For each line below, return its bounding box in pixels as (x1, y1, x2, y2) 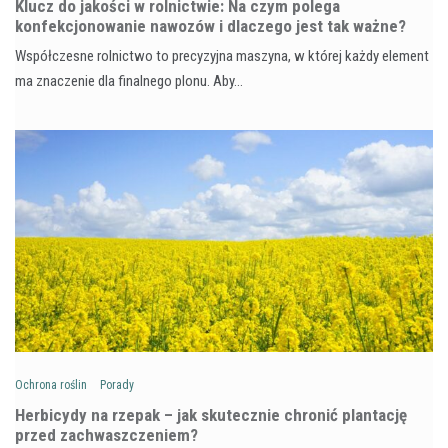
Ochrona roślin (15, 377, 87, 392)
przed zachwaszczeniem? (15, 424, 198, 445)
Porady (100, 377, 134, 392)
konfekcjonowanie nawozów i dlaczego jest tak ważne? (15, 15, 406, 36)
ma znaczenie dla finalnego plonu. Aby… (15, 71, 243, 90)
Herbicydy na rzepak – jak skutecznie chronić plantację (15, 404, 407, 425)
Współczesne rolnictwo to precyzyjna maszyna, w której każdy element (15, 46, 429, 65)
